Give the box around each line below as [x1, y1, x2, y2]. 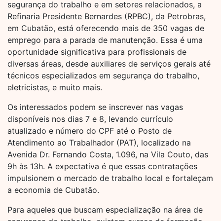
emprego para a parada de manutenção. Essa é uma [7, 35, 203, 45]
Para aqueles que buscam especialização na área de [7, 205, 203, 215]
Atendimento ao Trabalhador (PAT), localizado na [7, 138, 191, 147]
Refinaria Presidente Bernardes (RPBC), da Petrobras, [7, 11, 206, 21]
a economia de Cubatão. [7, 185, 99, 195]
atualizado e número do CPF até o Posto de [7, 126, 172, 136]
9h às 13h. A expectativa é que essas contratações [7, 161, 197, 171]
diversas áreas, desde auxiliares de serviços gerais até [7, 59, 211, 69]
